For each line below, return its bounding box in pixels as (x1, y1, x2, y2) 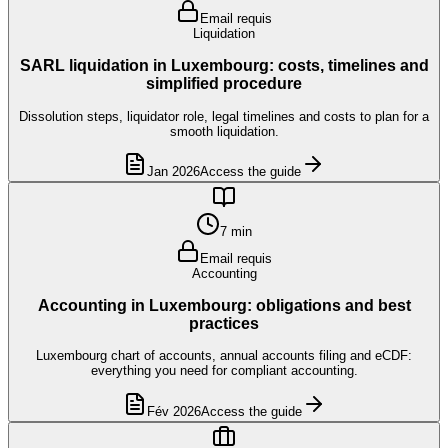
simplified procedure (146, 75, 302, 93)
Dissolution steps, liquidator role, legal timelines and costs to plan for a (19, 108, 429, 124)
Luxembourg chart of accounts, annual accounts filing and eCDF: (36, 348, 412, 364)
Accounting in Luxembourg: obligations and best (37, 296, 411, 314)
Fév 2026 (146, 403, 201, 419)
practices (189, 314, 259, 332)
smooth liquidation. (169, 123, 279, 139)
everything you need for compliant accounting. (90, 363, 358, 379)
